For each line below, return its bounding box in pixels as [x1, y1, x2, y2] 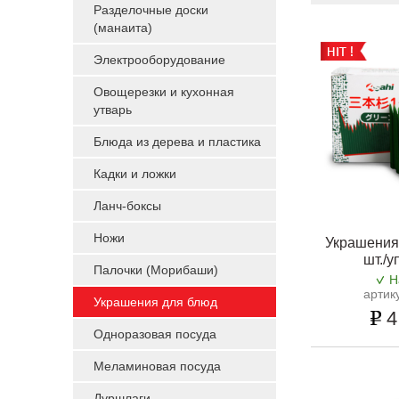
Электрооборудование [94, 53, 225, 67]
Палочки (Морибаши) [94, 263, 218, 277]
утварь [94, 102, 132, 117]
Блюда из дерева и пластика [94, 134, 261, 149]
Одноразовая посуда [94, 327, 216, 341]
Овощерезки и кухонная [94, 85, 234, 99]
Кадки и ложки [94, 167, 176, 181]
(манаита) [94, 20, 152, 35]
